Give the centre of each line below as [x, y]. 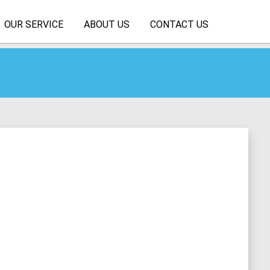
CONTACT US [179, 24]
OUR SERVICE [33, 24]
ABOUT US [106, 24]
